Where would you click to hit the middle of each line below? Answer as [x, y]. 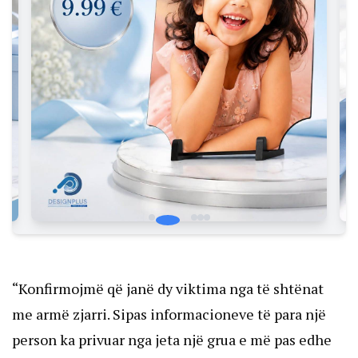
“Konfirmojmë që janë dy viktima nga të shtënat [168, 289]
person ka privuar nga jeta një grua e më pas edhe [172, 340]
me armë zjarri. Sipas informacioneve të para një [169, 314]
